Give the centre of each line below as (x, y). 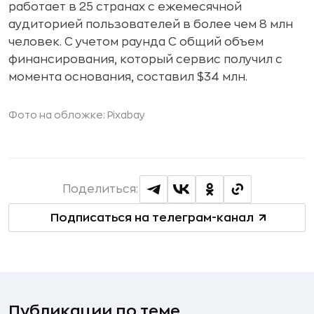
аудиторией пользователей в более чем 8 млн (151, 25)
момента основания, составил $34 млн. (128, 77)
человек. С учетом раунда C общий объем (136, 42)
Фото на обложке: (58, 115)
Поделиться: (100, 189)
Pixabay (126, 115)
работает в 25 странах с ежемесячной (125, 7)
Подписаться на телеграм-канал (152, 218)
